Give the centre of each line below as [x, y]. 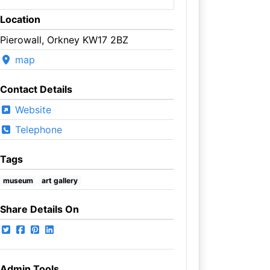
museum [18, 180]
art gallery [60, 180]
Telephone [37, 129]
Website [31, 109]
